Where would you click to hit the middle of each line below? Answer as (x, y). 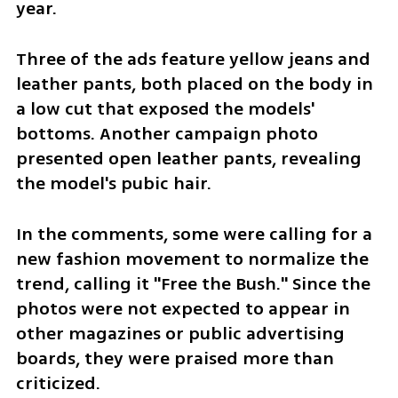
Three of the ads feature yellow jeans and (193, 59)
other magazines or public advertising (180, 333)
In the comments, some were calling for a (194, 234)
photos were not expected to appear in (183, 308)
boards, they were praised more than (175, 358)
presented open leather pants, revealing (188, 158)
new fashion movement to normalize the (192, 259)
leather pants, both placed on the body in (194, 84)
